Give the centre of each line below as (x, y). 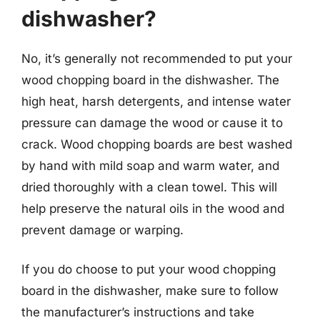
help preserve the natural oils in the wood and (153, 208)
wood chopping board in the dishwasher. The (150, 80)
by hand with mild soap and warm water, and (150, 165)
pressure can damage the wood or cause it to (152, 122)
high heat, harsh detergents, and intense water (156, 101)
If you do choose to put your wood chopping (149, 269)
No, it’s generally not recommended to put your (157, 58)
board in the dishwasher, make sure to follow (150, 291)
